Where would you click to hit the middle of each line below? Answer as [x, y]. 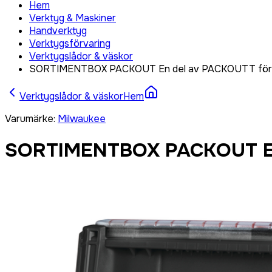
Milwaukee [82, 119]
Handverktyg [58, 31]
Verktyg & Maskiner [73, 18]
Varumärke [29, 119]
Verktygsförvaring [70, 43]
